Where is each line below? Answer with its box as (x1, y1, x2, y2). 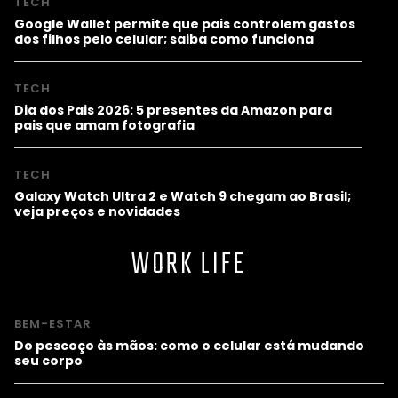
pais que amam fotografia (14, 116, 195, 135)
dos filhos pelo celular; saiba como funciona (14, 30, 314, 49)
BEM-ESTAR (14, 315, 92, 333)
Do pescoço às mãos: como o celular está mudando (14, 337, 364, 355)
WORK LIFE (131, 243, 246, 289)
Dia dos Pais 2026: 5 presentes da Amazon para (14, 101, 332, 120)
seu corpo (14, 352, 83, 370)
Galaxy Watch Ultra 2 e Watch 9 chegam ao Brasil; (14, 187, 351, 206)
